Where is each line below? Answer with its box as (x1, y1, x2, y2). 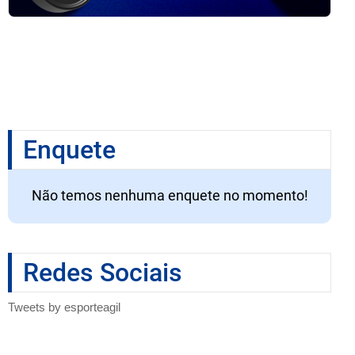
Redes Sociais (23, 258, 182, 288)
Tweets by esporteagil (8, 300, 120, 314)
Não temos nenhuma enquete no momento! (31, 187, 308, 204)
